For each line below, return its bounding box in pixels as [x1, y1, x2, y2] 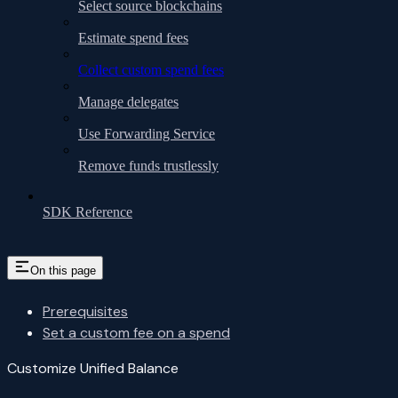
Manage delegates [78, 93, 179, 109]
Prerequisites [43, 302, 128, 322]
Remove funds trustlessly [78, 157, 219, 173]
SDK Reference [43, 203, 132, 219]
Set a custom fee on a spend [43, 323, 230, 343]
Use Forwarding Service [78, 125, 215, 141]
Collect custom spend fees [78, 61, 224, 77]
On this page [30, 264, 96, 278]
